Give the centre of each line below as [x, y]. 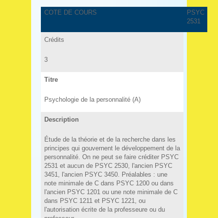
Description [61, 119]
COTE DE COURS [70, 12]
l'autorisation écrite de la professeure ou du [104, 209]
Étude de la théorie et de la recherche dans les [110, 139]
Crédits [54, 39]
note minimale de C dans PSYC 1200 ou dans [109, 183]
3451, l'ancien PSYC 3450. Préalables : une [106, 174]
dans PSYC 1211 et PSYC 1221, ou [95, 200]
